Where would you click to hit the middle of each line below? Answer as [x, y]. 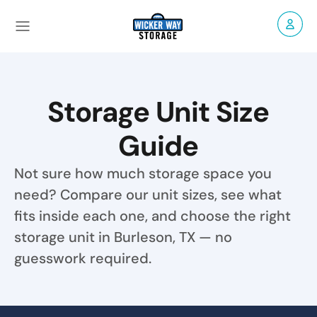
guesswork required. [83, 258]
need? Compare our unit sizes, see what [148, 195]
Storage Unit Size [158, 112]
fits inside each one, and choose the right [152, 216]
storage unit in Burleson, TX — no [123, 237]
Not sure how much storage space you [143, 173]
